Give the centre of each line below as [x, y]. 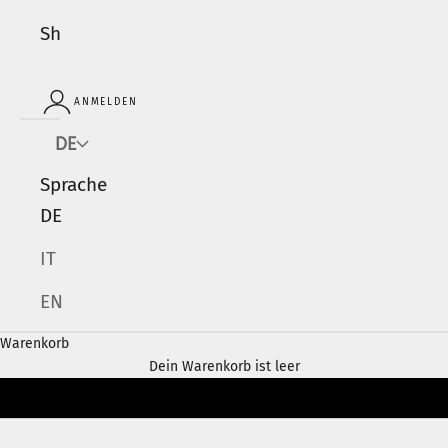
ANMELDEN [106, 101]
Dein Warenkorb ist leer [224, 366]
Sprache [73, 183]
